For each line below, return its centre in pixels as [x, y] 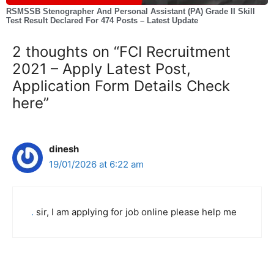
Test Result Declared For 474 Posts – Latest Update [102, 21]
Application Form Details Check [121, 86]
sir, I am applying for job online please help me [135, 212]
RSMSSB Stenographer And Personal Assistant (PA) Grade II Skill [131, 12]
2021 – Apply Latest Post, [102, 69]
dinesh [64, 149]
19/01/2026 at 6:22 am [96, 165]
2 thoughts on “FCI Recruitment [121, 52]
